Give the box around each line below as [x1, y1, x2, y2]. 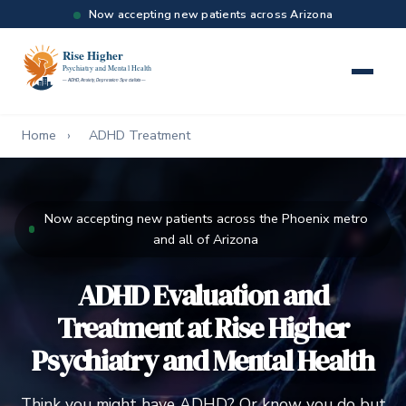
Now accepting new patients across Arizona [88, 6, 333, 23]
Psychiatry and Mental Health [32, 341, 374, 382]
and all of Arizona [153, 230, 259, 249]
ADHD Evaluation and [77, 275, 329, 316]
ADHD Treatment [89, 126, 190, 145]
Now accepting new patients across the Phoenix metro [43, 209, 368, 228]
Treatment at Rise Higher [56, 308, 350, 349]
